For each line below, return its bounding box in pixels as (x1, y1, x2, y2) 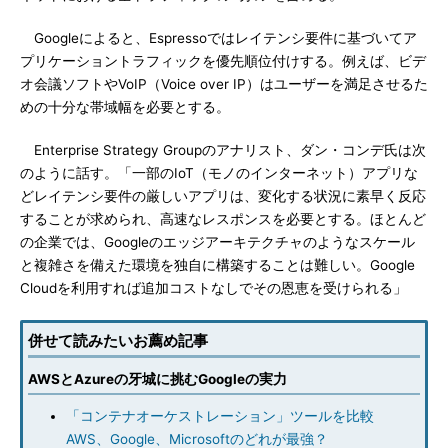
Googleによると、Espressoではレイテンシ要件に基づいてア (20, 30, 417, 46)
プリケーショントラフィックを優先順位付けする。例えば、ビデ (20, 53, 426, 69)
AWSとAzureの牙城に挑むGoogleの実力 (28, 371, 287, 387)
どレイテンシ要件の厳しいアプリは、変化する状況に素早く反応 (20, 188, 426, 204)
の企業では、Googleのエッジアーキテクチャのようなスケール (20, 234, 415, 250)
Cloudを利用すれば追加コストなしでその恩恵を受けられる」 (20, 280, 407, 296)
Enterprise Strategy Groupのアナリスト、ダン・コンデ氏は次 (20, 142, 426, 158)
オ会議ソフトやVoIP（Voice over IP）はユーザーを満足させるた (20, 76, 428, 92)
